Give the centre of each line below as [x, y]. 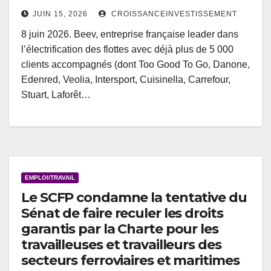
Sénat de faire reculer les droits [122, 214]
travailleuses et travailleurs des [121, 245]
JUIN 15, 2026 [60, 14]
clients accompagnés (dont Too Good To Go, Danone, [135, 65]
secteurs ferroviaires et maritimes [130, 261]
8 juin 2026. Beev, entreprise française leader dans [130, 34]
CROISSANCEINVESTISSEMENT [173, 14]
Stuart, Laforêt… [56, 95]
